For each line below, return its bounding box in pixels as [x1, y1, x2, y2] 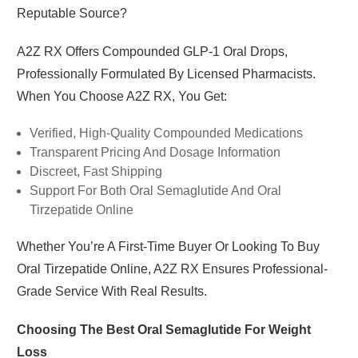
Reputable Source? [16, 6, 127, 20]
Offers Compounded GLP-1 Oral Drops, [62, 44, 288, 58]
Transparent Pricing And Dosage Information [29, 145, 280, 159]
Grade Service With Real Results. [16, 284, 207, 298]
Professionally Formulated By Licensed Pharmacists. [16, 66, 316, 81]
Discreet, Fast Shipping [29, 164, 162, 178]
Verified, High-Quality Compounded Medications [29, 125, 303, 140]
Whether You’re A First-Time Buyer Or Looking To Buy [16, 239, 320, 253]
